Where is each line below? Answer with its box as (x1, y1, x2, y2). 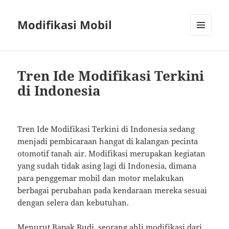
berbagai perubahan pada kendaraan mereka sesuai (17, 185, 208, 196)
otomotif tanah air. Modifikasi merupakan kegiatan (17, 148, 206, 159)
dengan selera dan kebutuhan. (17, 197, 129, 208)
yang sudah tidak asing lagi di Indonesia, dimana (17, 161, 197, 171)
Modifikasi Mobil (17, 17, 112, 33)
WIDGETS (190, 53, 219, 62)
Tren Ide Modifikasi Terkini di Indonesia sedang (17, 124, 195, 134)
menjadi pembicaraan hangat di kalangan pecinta (17, 136, 198, 147)
